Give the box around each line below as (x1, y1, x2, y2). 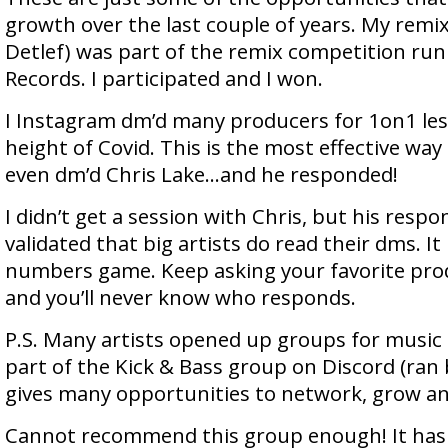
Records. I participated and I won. (5, 64, 323, 92)
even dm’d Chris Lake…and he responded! (5, 160, 398, 188)
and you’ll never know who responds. (5, 283, 356, 311)
